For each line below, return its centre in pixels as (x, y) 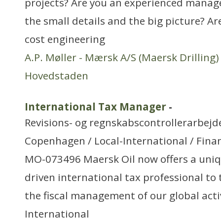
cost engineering (65, 39)
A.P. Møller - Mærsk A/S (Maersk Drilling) (122, 57)
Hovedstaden (56, 75)
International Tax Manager (95, 107)
